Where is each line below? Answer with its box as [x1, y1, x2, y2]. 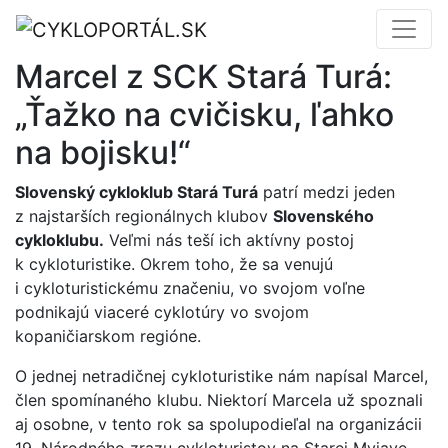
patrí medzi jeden [258, 181, 395, 202]
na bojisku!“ [15, 132, 191, 172]
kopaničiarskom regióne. [15, 325, 211, 346]
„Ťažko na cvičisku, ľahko [15, 94, 394, 134]
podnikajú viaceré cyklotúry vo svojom [15, 301, 309, 322]
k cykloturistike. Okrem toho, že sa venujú [15, 253, 333, 274]
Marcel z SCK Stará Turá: [15, 56, 392, 96]
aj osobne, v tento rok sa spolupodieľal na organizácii [15, 413, 422, 434]
